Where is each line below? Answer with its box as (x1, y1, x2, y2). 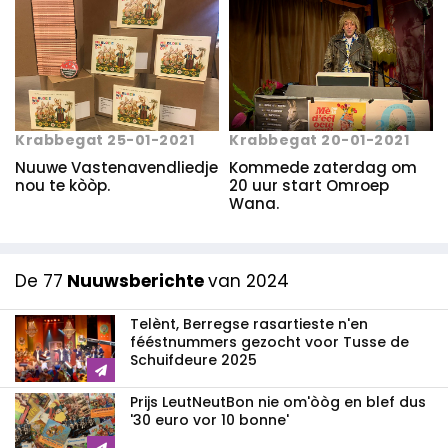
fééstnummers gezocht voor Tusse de (130, 332, 409, 353)
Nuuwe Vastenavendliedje (15, 157, 218, 179)
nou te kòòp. (15, 175, 110, 197)
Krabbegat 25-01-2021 (15, 130, 194, 151)
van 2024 (208, 269, 289, 294)
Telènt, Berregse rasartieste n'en (130, 314, 368, 335)
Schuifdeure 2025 (130, 350, 257, 371)
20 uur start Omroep (229, 175, 389, 197)
